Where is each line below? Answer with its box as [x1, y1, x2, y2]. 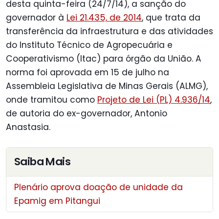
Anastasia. [6, 121, 50, 133]
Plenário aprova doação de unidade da [14, 181, 183, 193]
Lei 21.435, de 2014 [66, 12, 142, 24]
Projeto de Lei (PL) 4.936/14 [97, 94, 210, 106]
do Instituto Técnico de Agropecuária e [6, 39, 173, 51]
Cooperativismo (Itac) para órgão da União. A [6, 53, 201, 65]
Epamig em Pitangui [14, 195, 100, 207]
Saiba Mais [14, 153, 70, 169]
